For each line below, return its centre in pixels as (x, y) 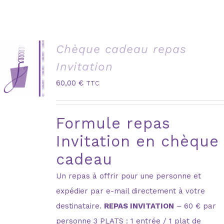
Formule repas (113, 123)
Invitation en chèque (137, 141)
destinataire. (80, 206)
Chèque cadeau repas (121, 49)
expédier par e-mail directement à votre (130, 191)
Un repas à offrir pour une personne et (128, 176)
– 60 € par (195, 206)
